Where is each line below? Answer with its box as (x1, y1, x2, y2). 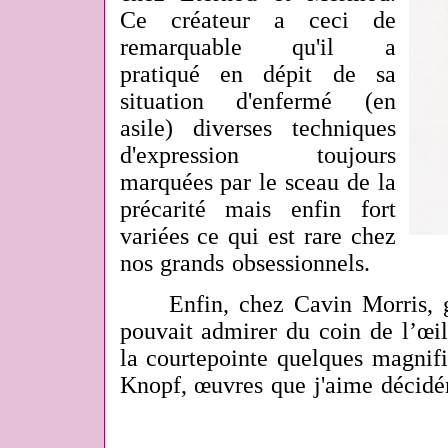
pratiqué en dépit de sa (119, 61, 396, 88)
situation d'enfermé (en (119, 88, 396, 115)
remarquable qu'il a (119, 34, 396, 61)
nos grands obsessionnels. (119, 250, 371, 277)
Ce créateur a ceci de (119, 7, 396, 34)
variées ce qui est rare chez (119, 223, 396, 250)
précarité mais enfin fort (119, 196, 396, 223)
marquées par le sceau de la (119, 169, 396, 196)
